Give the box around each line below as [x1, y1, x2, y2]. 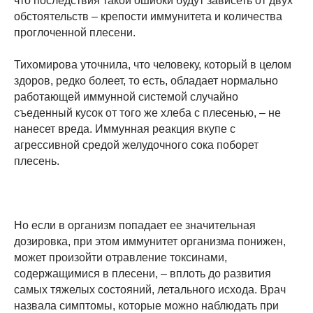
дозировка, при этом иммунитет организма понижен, [14, 235, 286, 247]
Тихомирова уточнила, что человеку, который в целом [14, 58, 291, 71]
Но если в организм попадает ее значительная [14, 219, 256, 231]
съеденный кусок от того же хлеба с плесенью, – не [14, 106, 281, 119]
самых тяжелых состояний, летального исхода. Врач [14, 283, 286, 296]
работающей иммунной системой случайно [14, 90, 238, 103]
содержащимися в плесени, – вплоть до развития [14, 267, 271, 279]
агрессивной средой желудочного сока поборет [14, 138, 259, 151]
